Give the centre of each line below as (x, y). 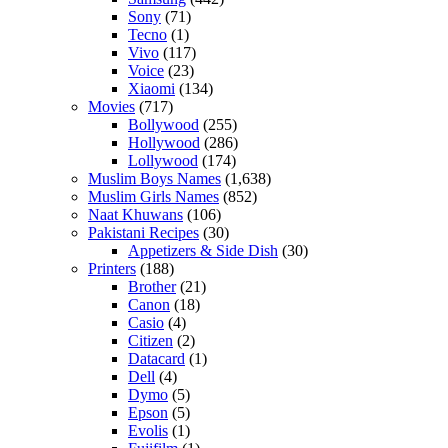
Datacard (156, 358)
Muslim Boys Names (154, 178)
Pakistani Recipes (143, 232)
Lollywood (163, 160)
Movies (111, 106)
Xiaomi (151, 88)
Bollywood (163, 124)
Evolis (148, 430)
